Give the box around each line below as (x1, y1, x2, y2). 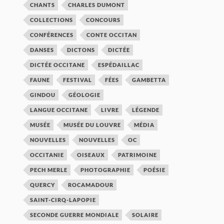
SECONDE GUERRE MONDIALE (30, 211, 119, 218)
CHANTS (30, 1, 55, 8)
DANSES (30, 46, 54, 53)
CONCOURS (86, 16, 121, 23)
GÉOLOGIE (68, 91, 101, 98)
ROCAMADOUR (68, 181, 114, 188)
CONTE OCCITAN (86, 31, 137, 38)
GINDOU (30, 91, 56, 98)
